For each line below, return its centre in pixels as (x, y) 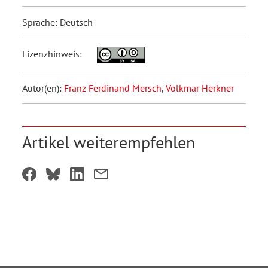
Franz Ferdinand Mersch (113, 88)
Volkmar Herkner (200, 88)
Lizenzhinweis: (53, 54)
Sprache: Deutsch (57, 22)
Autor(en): (43, 88)
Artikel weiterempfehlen (109, 142)
